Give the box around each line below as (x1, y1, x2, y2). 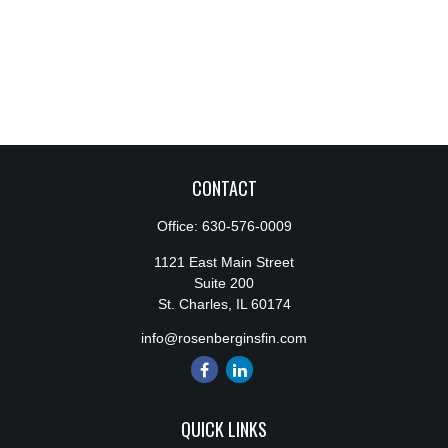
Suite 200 (194, 275, 254, 291)
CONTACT (191, 175, 257, 201)
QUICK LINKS (181, 416, 267, 442)
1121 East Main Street (154, 254, 294, 270)
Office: (156, 218, 202, 234)
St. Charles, (157, 296, 232, 312)
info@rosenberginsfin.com (141, 330, 307, 346)
